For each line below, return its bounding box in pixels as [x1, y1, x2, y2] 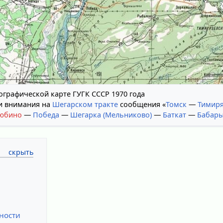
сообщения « [118, 99, 166, 109]
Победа [33, 110, 60, 119]
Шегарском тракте [52, 99, 118, 109]
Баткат [163, 110, 187, 119]
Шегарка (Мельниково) [70, 110, 152, 119]
